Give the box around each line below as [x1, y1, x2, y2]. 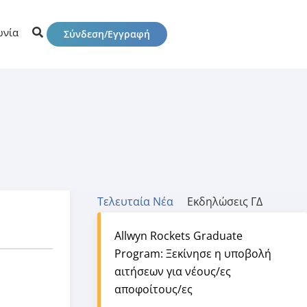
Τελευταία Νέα [97, 194, 173, 209]
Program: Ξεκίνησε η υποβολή [114, 246, 271, 261]
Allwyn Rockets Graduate [114, 228, 243, 243]
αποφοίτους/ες [114, 282, 193, 297]
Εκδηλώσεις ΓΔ [187, 194, 262, 209]
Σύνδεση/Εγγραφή [64, 27, 151, 40]
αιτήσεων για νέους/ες [114, 264, 231, 279]
